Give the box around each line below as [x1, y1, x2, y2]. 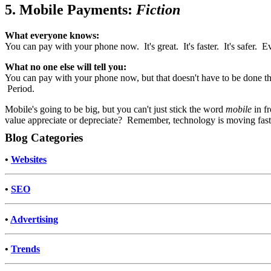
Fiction [136, 2, 180, 18]
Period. [5, 83, 34, 94]
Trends [11, 244, 40, 255]
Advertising [10, 214, 58, 224]
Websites [11, 154, 47, 165]
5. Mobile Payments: [5, 2, 136, 18]
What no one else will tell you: [5, 62, 126, 73]
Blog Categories [5, 131, 83, 145]
